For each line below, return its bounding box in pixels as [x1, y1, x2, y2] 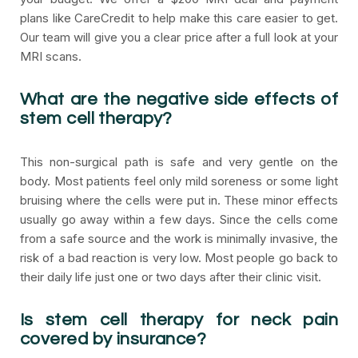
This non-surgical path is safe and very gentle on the [20, 154, 338, 169]
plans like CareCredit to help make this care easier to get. [20, 10, 338, 26]
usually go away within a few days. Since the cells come [20, 212, 338, 227]
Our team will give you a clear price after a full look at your [20, 30, 338, 45]
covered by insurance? [20, 330, 207, 348]
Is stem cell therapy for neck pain [20, 311, 338, 329]
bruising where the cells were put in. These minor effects [20, 193, 338, 208]
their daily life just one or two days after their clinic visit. [20, 269, 321, 284]
